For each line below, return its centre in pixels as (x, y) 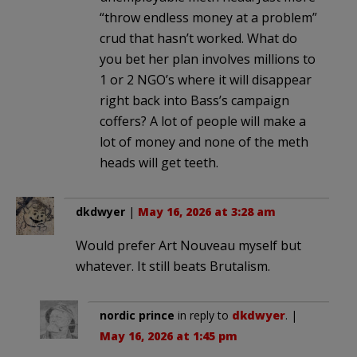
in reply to (203, 316)
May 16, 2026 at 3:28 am (207, 212)
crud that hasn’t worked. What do (198, 39)
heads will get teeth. (159, 163)
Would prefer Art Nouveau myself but (188, 246)
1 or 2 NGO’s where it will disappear (206, 80)
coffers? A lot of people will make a (203, 122)
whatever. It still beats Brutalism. (173, 267)
